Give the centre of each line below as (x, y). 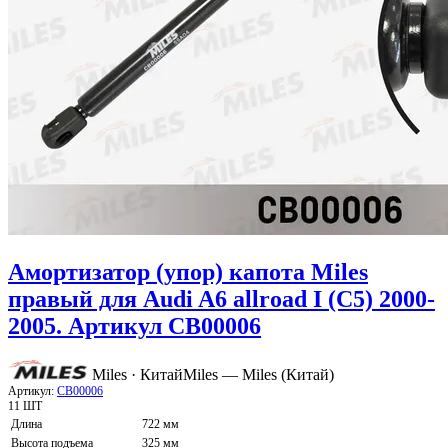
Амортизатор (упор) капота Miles (188, 272)
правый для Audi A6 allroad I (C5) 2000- (221, 299)
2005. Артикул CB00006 (134, 326)
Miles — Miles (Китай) (258, 375)
